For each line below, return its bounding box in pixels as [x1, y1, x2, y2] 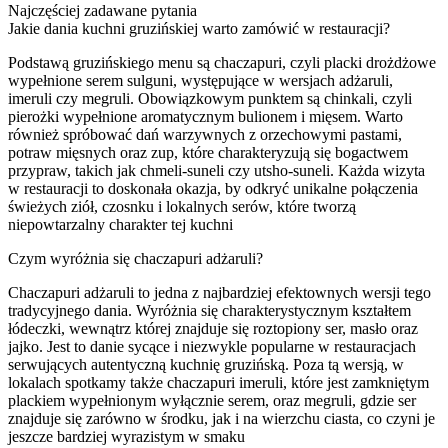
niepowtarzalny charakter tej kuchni [8, 215, 233, 233]
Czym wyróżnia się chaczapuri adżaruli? [8, 249, 263, 267]
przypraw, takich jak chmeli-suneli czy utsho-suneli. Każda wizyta [8, 161, 425, 179]
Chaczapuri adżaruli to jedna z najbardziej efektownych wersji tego [8, 283, 431, 301]
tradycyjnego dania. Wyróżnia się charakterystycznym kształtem [8, 301, 411, 319]
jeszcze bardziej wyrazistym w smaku [8, 427, 245, 445]
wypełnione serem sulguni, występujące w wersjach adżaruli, [8, 71, 393, 89]
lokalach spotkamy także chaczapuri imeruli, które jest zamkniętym [8, 373, 429, 391]
